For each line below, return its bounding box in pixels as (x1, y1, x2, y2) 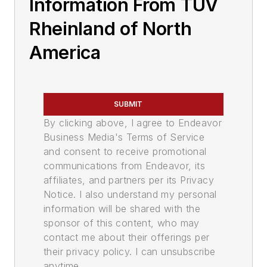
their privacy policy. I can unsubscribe (44, 246, 216, 258)
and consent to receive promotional (44, 145, 207, 158)
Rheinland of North (29, 18, 192, 40)
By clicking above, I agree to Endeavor (44, 117, 222, 129)
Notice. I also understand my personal (44, 188, 217, 201)
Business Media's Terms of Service (44, 131, 205, 144)
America (29, 42, 101, 64)
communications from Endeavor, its (44, 160, 206, 172)
